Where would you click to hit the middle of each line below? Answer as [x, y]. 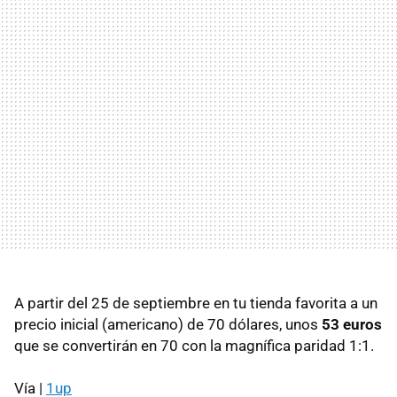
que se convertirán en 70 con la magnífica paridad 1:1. [194, 345]
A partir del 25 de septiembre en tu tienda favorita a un [196, 303]
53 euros [352, 324]
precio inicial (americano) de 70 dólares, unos [168, 324]
